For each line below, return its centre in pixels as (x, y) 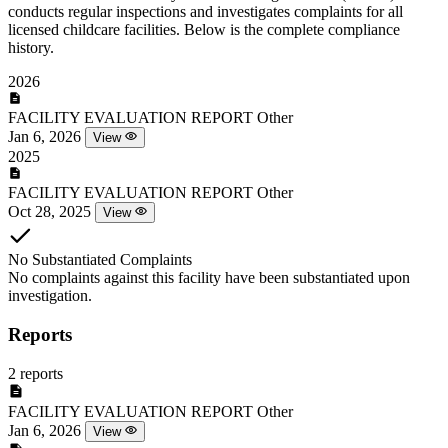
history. (31, 48)
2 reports (35, 373)
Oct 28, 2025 (49, 212)
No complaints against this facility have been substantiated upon (209, 278)
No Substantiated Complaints (100, 260)
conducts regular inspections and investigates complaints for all (205, 12)
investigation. (50, 296)
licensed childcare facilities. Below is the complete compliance (204, 30)
